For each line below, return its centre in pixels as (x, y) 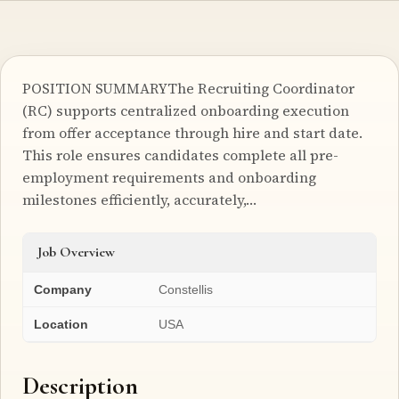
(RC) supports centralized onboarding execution (186, 110)
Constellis (186, 289)
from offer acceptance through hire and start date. (192, 132)
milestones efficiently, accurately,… (139, 199)
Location (61, 324)
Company (63, 289)
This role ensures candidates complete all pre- (180, 155)
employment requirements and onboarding (169, 177)
